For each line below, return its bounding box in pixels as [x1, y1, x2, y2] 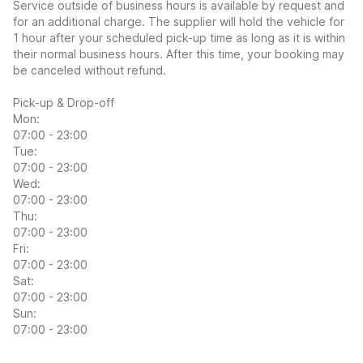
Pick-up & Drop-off [13, 96, 114, 109]
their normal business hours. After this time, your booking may [13, 47, 344, 61]
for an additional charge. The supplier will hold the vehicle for [13, 15, 344, 28]
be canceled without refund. [13, 63, 166, 77]
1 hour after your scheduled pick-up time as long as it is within [13, 31, 345, 45]
